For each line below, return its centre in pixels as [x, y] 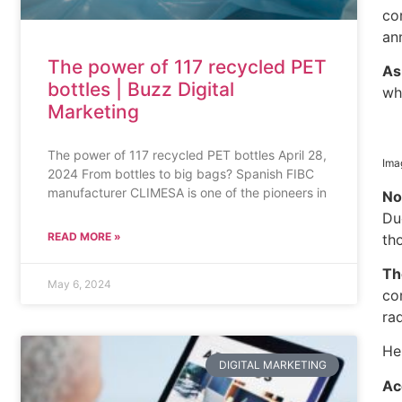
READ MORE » [85, 236]
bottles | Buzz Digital [141, 89]
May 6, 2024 [80, 284]
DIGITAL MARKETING [272, 365]
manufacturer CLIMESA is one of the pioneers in [188, 192]
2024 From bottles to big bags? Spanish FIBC [181, 174]
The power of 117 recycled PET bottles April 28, [188, 155]
